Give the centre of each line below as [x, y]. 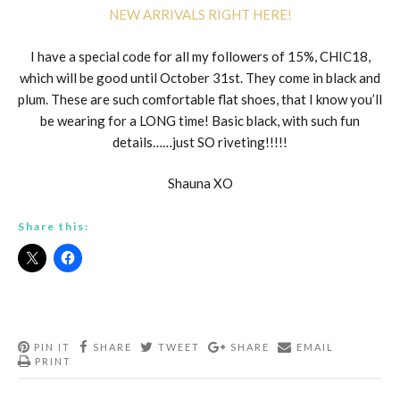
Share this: [54, 226]
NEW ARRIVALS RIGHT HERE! [200, 15]
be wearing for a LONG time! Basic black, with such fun [200, 120]
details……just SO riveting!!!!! [200, 142]
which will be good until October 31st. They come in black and [200, 77]
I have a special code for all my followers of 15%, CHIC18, [200, 56]
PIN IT [53, 346]
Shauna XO [200, 183]
